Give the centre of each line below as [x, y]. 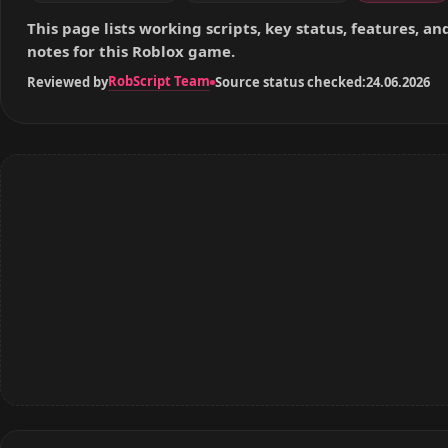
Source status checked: [290, 81]
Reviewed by [67, 81]
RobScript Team [159, 81]
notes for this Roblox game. [131, 51]
